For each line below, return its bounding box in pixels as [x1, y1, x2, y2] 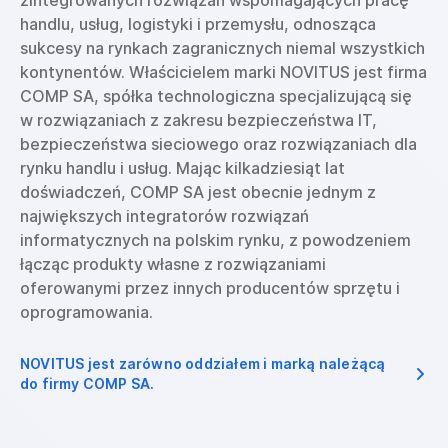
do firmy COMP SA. [20, 375, 155, 392]
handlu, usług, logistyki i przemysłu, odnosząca [20, 14, 376, 34]
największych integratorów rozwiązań [20, 206, 309, 226]
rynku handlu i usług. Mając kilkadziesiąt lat [20, 158, 345, 178]
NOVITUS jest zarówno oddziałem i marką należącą [20, 355, 386, 372]
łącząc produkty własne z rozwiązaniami [20, 254, 326, 274]
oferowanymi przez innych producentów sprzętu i [20, 278, 400, 298]
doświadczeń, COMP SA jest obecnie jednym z [20, 182, 376, 202]
